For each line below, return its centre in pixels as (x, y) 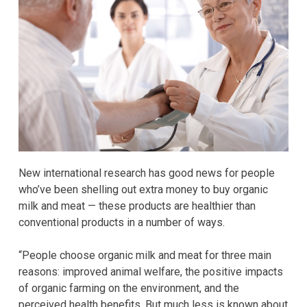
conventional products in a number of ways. (122, 222)
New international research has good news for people (147, 173)
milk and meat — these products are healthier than (137, 206)
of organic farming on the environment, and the (129, 288)
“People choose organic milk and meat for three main (145, 255)
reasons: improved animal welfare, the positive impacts (151, 271)
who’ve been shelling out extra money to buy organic (143, 189)
